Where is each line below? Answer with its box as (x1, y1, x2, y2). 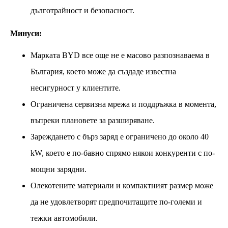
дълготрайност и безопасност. (31, 6, 134, 15)
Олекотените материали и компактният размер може (31, 181, 213, 190)
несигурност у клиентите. (31, 83, 121, 92)
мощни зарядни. (31, 164, 87, 174)
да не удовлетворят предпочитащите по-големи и (31, 197, 202, 206)
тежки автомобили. (31, 213, 98, 222)
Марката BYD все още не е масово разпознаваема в (31, 50, 210, 60)
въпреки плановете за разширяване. (31, 116, 155, 125)
